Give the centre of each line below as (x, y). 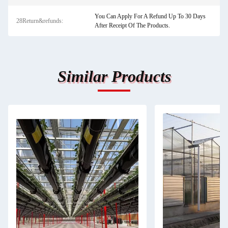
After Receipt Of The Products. (132, 25)
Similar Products (114, 76)
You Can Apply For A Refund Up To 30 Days (150, 16)
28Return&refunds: (40, 21)
